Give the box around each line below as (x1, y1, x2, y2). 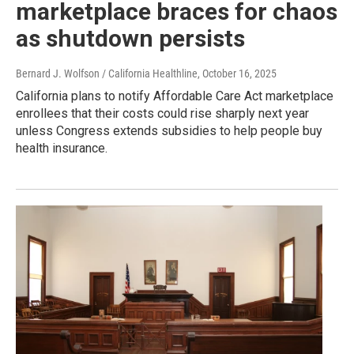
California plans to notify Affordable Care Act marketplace (16, 88, 333, 104)
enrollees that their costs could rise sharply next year (16, 106, 309, 122)
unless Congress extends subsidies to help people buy (16, 123, 322, 139)
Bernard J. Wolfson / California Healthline (16, 67, 198, 81)
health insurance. (16, 141, 107, 156)
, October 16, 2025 (198, 67, 277, 81)
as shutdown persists (16, 24, 245, 53)
